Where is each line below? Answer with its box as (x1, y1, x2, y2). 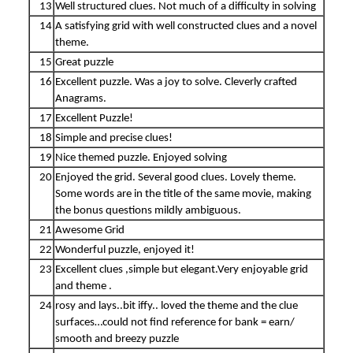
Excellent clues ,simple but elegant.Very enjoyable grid (55, 263, 308, 276)
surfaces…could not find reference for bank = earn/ (55, 316, 295, 329)
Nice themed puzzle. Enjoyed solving (55, 151, 227, 164)
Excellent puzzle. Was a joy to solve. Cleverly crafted (55, 76, 297, 88)
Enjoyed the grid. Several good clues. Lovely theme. (55, 171, 296, 184)
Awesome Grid (55, 224, 124, 236)
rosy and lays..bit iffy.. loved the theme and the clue (55, 299, 298, 312)
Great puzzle (55, 56, 113, 69)
